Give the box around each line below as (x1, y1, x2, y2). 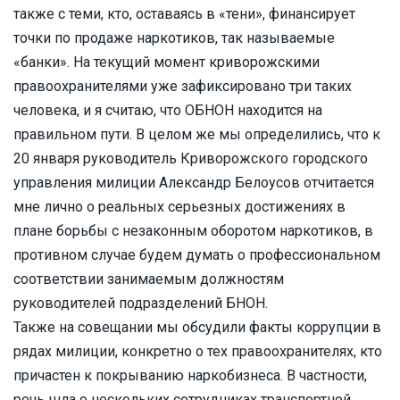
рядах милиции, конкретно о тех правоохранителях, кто (13, 343, 382, 360)
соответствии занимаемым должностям (13, 271, 284, 287)
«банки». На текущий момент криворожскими (13, 54, 320, 71)
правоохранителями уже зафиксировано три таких (13, 78, 352, 95)
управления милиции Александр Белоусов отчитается (13, 174, 374, 191)
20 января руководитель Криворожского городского (13, 150, 368, 167)
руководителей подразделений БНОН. (13, 295, 268, 312)
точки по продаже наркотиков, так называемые (13, 29, 335, 46)
